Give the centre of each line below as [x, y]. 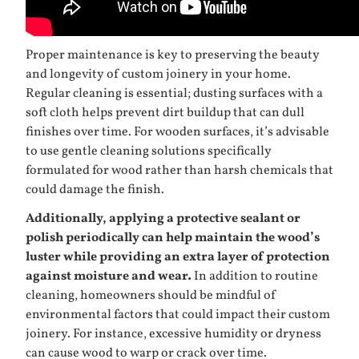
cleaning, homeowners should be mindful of [151, 296]
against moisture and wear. [109, 277]
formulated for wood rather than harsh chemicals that [179, 171]
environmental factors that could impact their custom [178, 315]
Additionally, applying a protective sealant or [163, 219]
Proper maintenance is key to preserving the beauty [173, 56]
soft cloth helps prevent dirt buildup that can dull [165, 113]
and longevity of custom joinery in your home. [158, 75]
